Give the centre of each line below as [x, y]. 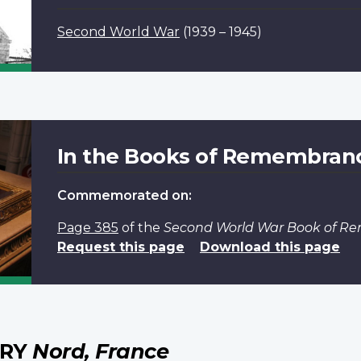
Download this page [270, 247]
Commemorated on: [124, 195]
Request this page [120, 247]
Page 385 [87, 227]
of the [141, 227]
